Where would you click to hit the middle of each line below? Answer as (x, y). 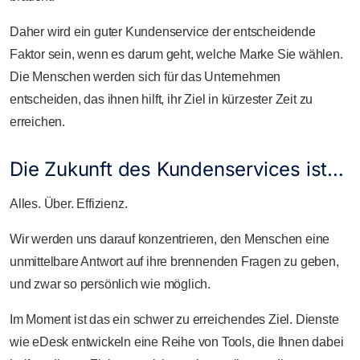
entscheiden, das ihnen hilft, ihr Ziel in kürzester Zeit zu (162, 99)
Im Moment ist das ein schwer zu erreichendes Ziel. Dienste (174, 319)
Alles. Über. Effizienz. (69, 204)
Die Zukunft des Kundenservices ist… (177, 169)
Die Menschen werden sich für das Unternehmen (145, 77)
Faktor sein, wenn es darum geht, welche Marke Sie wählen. (176, 54)
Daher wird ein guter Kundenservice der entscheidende (163, 32)
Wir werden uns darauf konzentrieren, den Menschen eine (170, 239)
